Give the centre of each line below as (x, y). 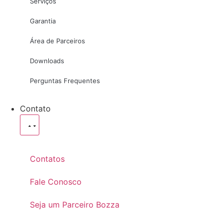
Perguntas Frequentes (65, 81)
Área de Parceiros (57, 41)
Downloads (47, 61)
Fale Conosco (56, 182)
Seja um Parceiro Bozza (75, 205)
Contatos (47, 159)
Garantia (43, 21)
